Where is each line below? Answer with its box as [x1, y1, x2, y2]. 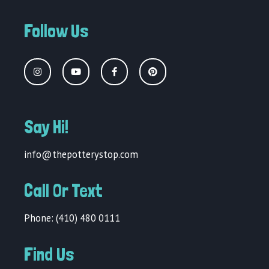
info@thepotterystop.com [24, 147, 138, 161]
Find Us [24, 243, 74, 265]
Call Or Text [24, 180, 103, 201]
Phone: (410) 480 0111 [24, 211, 120, 225]
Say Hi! [24, 116, 68, 138]
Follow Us [24, 20, 89, 41]
